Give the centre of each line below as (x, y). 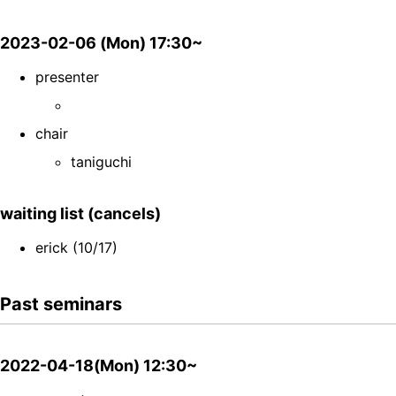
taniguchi (101, 162)
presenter (67, 77)
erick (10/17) (76, 248)
